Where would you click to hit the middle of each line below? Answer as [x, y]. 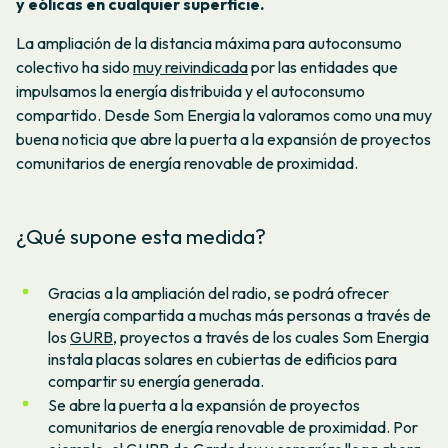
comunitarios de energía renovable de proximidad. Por [233, 427]
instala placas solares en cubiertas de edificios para [222, 358]
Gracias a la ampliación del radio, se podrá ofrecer [218, 292]
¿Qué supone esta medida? [141, 236]
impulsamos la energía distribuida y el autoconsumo [190, 91]
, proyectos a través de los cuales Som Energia [271, 336]
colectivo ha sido [74, 67]
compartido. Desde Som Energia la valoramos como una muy [224, 115]
